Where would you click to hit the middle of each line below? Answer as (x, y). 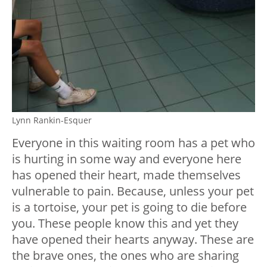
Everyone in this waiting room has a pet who (133, 143)
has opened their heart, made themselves (126, 175)
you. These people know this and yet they (125, 223)
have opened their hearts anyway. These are (133, 240)
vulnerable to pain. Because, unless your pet (133, 191)
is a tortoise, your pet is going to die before (129, 207)
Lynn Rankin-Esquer (52, 120)
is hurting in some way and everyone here (127, 159)
